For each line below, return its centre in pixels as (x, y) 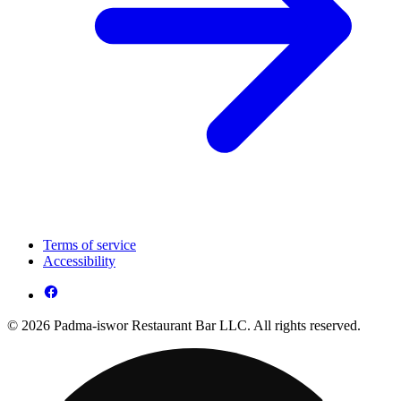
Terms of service (90, 245)
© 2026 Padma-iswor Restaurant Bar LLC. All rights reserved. (184, 326)
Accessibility (79, 261)
